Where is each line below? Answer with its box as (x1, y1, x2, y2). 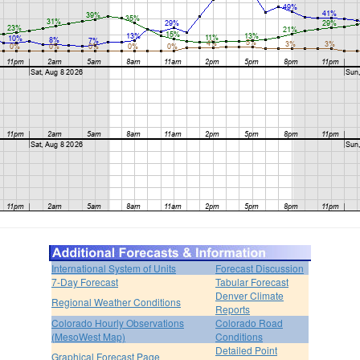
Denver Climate (215, 288, 284, 302)
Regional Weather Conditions (51, 294, 181, 309)
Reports (215, 301, 250, 316)
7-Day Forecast (51, 274, 118, 288)
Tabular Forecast (215, 274, 288, 288)
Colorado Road (215, 315, 283, 329)
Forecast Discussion (215, 260, 304, 275)
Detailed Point (215, 342, 277, 357)
